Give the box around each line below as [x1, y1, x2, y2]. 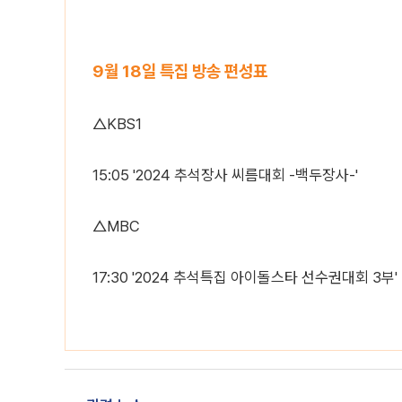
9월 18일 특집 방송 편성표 [92, 61, 267, 82]
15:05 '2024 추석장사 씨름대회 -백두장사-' [92, 166, 358, 184]
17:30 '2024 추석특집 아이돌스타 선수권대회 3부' [92, 268, 398, 286]
